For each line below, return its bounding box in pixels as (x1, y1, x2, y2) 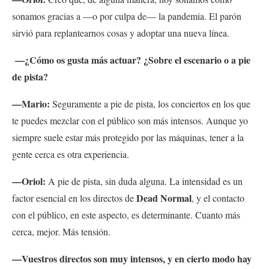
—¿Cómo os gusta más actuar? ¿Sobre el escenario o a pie (15, 52, 250, 67)
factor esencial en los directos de (12, 191, 136, 204)
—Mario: (12, 96, 52, 110)
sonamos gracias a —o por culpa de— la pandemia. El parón (12, 9, 241, 22)
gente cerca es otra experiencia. (12, 147, 129, 160)
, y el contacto (192, 191, 244, 204)
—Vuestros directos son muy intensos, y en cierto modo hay (12, 251, 252, 265)
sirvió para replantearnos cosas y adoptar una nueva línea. (12, 26, 229, 39)
